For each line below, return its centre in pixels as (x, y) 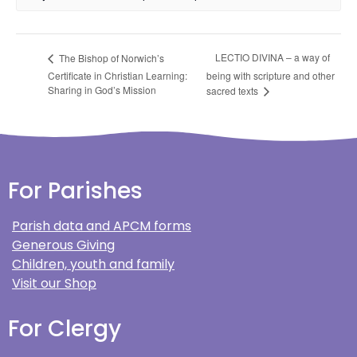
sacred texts (234, 91)
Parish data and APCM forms (102, 226)
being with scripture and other (271, 76)
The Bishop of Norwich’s (110, 57)
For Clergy (65, 328)
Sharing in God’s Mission (102, 90)
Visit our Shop (54, 283)
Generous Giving (63, 245)
